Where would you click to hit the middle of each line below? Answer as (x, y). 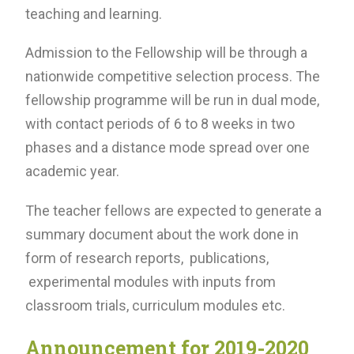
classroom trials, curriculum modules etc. (160, 306)
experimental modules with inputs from (151, 282)
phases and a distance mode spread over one (168, 148)
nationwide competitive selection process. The (173, 77)
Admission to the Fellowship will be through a (166, 53)
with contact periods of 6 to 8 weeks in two (160, 124)
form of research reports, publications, (147, 258)
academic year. (72, 171)
